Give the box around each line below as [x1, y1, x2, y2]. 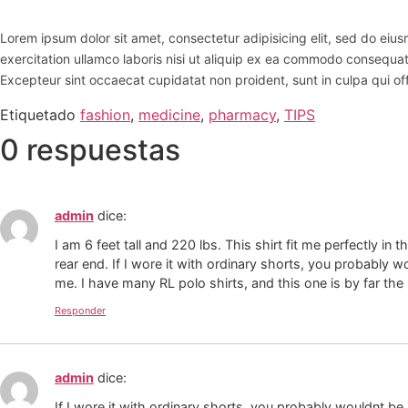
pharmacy [209, 105, 276, 124]
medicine [138, 105, 200, 124]
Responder [55, 303, 106, 317]
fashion [80, 105, 130, 124]
